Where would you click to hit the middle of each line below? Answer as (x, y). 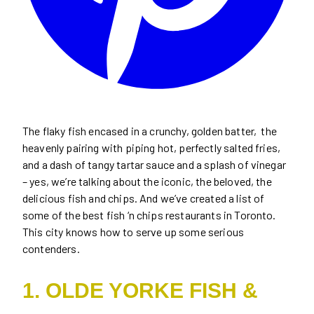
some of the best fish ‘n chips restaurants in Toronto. (149, 214)
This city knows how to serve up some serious (134, 231)
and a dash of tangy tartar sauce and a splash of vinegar (154, 164)
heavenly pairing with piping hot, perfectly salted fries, (152, 147)
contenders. (51, 248)
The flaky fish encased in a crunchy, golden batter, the (150, 130)
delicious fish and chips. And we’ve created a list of (144, 198)
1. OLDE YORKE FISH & (140, 290)
